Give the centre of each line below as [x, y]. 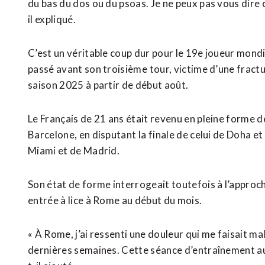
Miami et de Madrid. [74, 151]
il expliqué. [52, 19]
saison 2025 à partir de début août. [108, 85]
